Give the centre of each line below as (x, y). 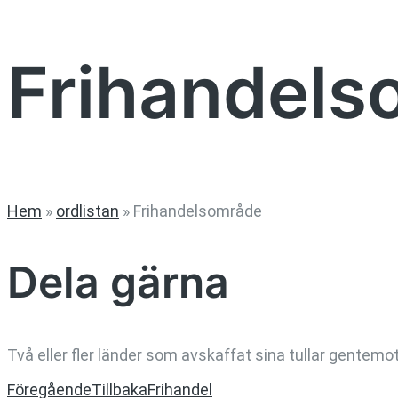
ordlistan (88, 211)
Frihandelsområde (198, 211)
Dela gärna (118, 283)
